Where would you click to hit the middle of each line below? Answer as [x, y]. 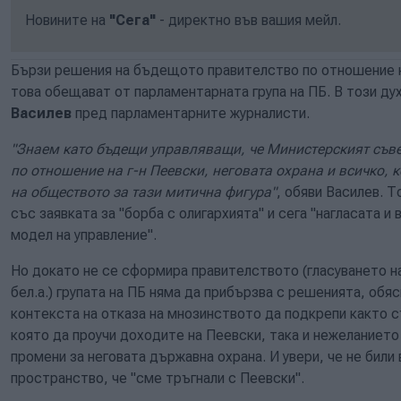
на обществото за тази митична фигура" [144, 192]
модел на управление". [84, 235]
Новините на [67, 20]
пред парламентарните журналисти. [191, 113]
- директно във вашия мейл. [248, 20]
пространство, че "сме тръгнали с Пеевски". [158, 378]
